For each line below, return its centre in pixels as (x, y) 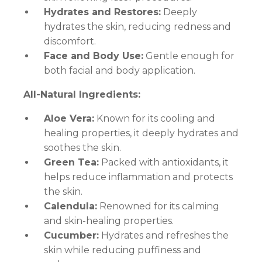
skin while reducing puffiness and (123, 250)
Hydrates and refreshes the (164, 236)
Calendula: (70, 206)
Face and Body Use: (94, 56)
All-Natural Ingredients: (82, 95)
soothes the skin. (82, 148)
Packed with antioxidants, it (164, 163)
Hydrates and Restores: (102, 12)
